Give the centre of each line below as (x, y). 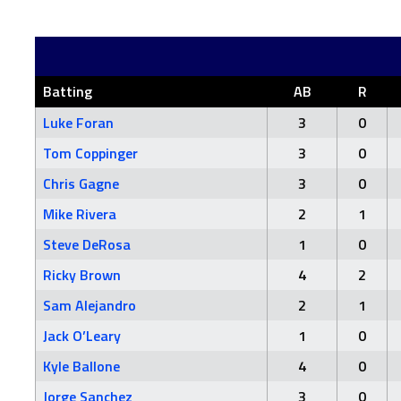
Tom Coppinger (90, 153)
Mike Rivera (80, 214)
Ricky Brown (82, 275)
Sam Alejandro (90, 305)
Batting (68, 91)
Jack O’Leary (82, 336)
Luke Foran (78, 123)
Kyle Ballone (81, 366)
